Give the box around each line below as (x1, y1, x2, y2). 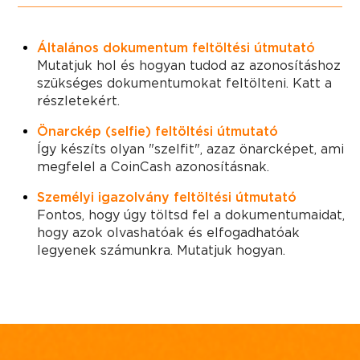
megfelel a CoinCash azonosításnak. (37, 159, 269, 174)
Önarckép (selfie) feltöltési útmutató (37, 124, 278, 139)
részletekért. (37, 93, 120, 108)
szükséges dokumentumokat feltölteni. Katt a (37, 76, 332, 91)
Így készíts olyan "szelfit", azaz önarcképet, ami (37, 141, 344, 157)
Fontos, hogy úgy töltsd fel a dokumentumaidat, (37, 207, 345, 223)
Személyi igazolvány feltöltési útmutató (37, 190, 297, 205)
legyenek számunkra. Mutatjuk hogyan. (37, 243, 285, 258)
